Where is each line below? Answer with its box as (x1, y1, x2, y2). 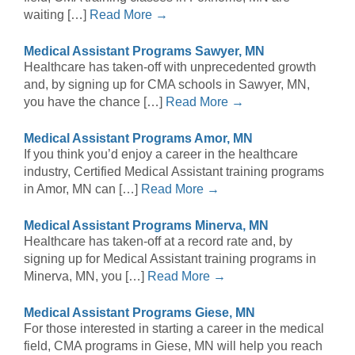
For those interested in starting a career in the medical (24, 322, 324, 336)
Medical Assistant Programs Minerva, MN (24, 219, 269, 233)
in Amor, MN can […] (24, 182, 141, 197)
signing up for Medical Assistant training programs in (24, 252, 316, 266)
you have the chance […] (24, 95, 166, 109)
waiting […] (24, 8, 90, 22)
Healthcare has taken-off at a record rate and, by (24, 235, 292, 249)
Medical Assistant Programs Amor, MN (24, 132, 253, 146)
